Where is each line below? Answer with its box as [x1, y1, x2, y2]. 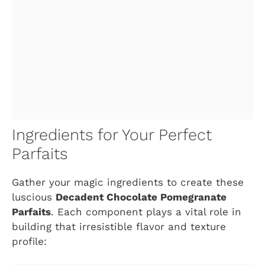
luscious [12, 190, 56, 203]
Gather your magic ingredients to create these [12, 176, 244, 188]
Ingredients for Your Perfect [12, 125, 212, 144]
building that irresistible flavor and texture [12, 220, 226, 232]
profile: [12, 235, 47, 247]
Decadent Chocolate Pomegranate [56, 190, 227, 203]
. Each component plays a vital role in [51, 205, 241, 218]
